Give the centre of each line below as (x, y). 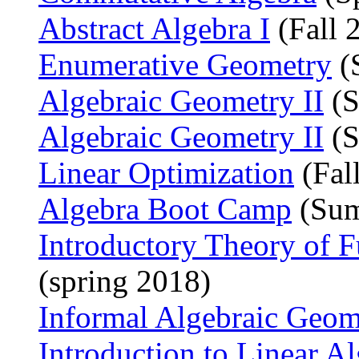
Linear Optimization (166, 172)
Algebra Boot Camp (165, 208)
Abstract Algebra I (154, 28)
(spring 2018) (125, 280)
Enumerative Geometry (185, 64)
